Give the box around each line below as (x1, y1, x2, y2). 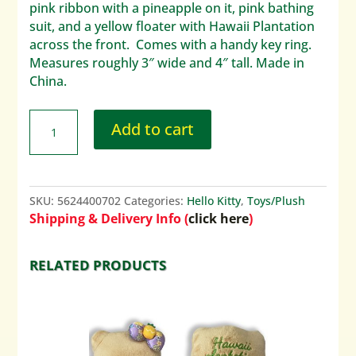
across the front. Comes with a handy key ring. (29, 36, 312, 54)
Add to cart (110, 118, 194, 141)
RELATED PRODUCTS (29, 256, 167, 275)
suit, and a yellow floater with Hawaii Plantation (29, 17, 315, 36)
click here (188, 210, 250, 228)
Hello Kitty (187, 193, 242, 209)
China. (29, 72, 68, 91)
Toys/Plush (247, 193, 306, 209)
